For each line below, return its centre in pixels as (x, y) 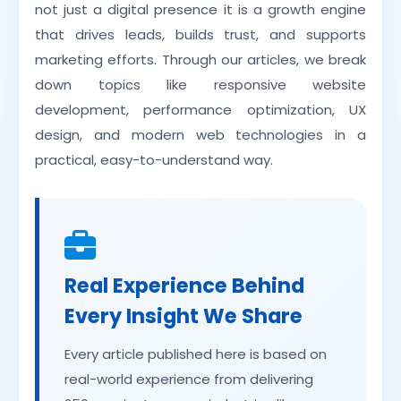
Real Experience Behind (184, 286)
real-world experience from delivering (189, 380)
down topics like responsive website (200, 85)
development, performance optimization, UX (200, 110)
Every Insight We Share (183, 316)
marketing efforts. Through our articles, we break (200, 60)
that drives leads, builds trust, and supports (200, 35)
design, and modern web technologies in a (200, 135)
